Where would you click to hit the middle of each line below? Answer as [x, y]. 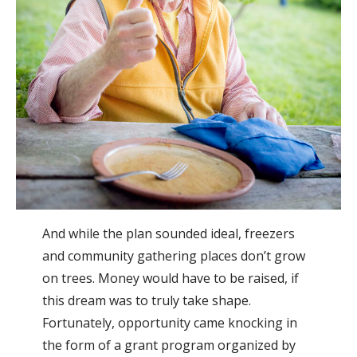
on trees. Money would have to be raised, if [170, 279]
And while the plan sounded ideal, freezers [168, 234]
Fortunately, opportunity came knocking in [169, 323]
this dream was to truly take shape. [146, 301]
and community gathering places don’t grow [173, 256]
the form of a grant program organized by [169, 345]
